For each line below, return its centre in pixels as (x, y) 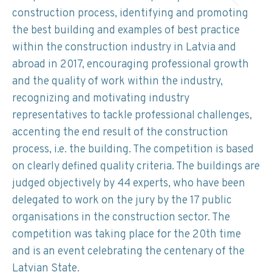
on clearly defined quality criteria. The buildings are (136, 167)
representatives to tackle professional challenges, (132, 116)
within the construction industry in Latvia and (124, 48)
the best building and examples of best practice (126, 31)
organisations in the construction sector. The (121, 218)
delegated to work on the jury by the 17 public (122, 201)
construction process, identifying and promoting (130, 14)
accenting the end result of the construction (120, 133)
